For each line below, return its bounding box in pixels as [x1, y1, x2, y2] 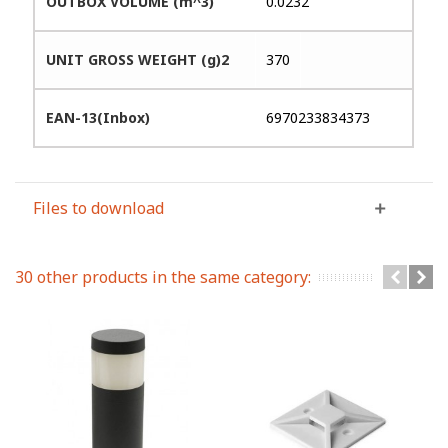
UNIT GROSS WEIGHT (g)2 [46, 49, 230, 69]
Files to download [33, 196, 165, 219]
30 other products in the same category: [15, 265, 311, 288]
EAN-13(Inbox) [46, 107, 151, 127]
